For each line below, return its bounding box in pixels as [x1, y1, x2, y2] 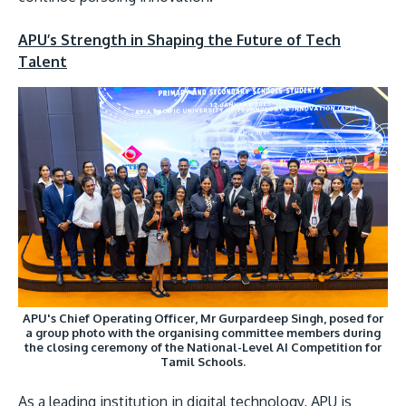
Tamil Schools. [160, 353, 246, 369]
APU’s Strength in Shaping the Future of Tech [18, 31, 341, 50]
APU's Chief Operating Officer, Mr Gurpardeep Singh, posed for [23, 310, 383, 325]
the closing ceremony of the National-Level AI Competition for [24, 339, 382, 354]
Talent [18, 53, 67, 72]
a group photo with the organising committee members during [25, 324, 381, 340]
